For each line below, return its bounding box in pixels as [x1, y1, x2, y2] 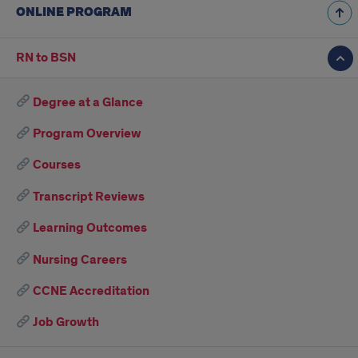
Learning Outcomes [30, 220, 148, 237]
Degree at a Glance [30, 93, 144, 111]
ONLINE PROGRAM [16, 4, 132, 22]
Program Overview [30, 125, 142, 143]
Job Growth [30, 314, 100, 332]
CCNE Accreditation [30, 283, 150, 300]
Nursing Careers [30, 251, 128, 268]
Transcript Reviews [30, 188, 145, 205]
